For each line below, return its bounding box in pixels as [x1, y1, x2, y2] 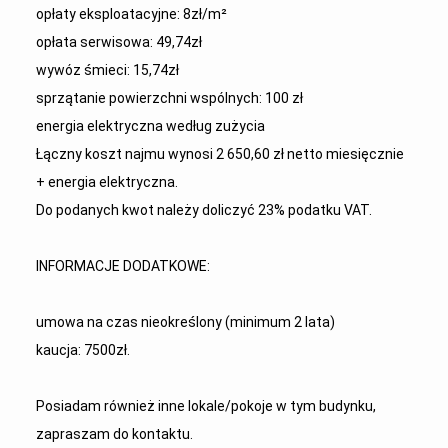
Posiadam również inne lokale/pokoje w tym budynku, [35, 398, 376, 414]
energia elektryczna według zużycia [35, 118, 265, 134]
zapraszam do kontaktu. [35, 426, 193, 442]
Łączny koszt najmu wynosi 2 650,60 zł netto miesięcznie [35, 146, 404, 162]
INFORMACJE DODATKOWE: [35, 258, 210, 274]
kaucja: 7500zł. [35, 342, 130, 358]
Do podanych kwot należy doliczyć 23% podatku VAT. [35, 202, 372, 218]
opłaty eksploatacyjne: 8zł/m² [35, 6, 227, 22]
